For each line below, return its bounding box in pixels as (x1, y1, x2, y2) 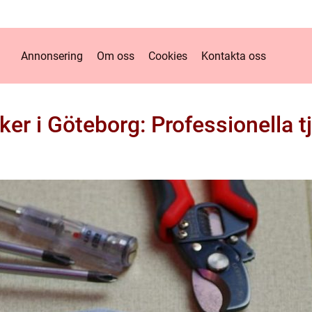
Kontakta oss (201, 49, 266, 63)
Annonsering (21, 49, 83, 63)
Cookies (148, 49, 187, 63)
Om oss (97, 49, 134, 63)
